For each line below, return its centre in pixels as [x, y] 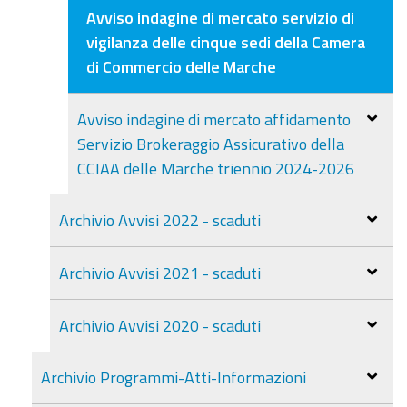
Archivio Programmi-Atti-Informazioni [174, 377]
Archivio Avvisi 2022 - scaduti [160, 219]
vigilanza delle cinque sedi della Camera [226, 41]
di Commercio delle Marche [181, 66]
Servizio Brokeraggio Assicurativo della [211, 143]
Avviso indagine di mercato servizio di [220, 17]
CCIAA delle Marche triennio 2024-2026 [216, 168]
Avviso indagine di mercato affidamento [214, 119]
